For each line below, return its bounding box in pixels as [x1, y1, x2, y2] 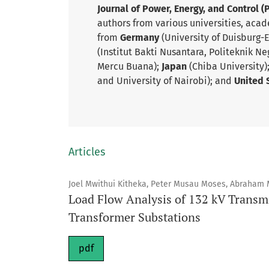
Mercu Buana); [97, 61, 162, 72]
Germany [120, 32, 162, 43]
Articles [68, 145, 105, 159]
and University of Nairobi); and [97, 75, 234, 86]
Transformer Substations [68, 209, 201, 226]
